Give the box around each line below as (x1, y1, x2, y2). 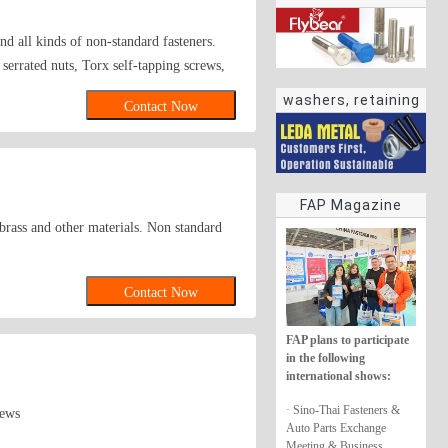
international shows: (286, 368, 391, 383)
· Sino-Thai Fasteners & (286, 402, 400, 417)
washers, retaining (282, 92, 420, 109)
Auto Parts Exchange (286, 420, 386, 435)
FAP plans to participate (286, 332, 409, 347)
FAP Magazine (300, 197, 402, 214)
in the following (286, 350, 365, 365)
